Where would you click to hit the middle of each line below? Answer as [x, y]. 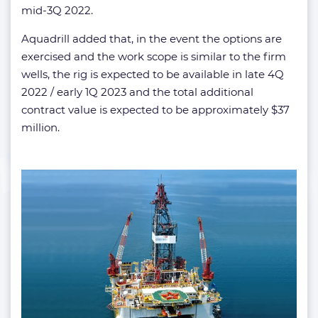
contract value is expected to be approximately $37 [155, 110]
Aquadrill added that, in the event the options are [152, 39]
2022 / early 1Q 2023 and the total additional [137, 92]
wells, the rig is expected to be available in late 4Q [153, 75]
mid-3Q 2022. [57, 11]
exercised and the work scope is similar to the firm [154, 57]
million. [40, 128]
